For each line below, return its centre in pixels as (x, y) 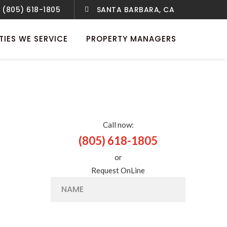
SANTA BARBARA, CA (135, 10)
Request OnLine (118, 170)
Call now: (118, 125)
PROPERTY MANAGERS (131, 39)
